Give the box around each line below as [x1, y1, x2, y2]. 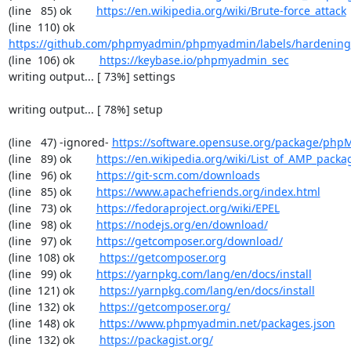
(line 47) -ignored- [8, 135, 112, 150]
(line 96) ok [8, 168, 96, 183]
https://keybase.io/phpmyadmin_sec [99, 52, 289, 67]
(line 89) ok [8, 151, 96, 166]
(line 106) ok [8, 52, 100, 67]
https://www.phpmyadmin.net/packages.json [99, 316, 335, 331]
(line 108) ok [8, 250, 100, 265]
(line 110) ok [74, 20, 100, 34]
